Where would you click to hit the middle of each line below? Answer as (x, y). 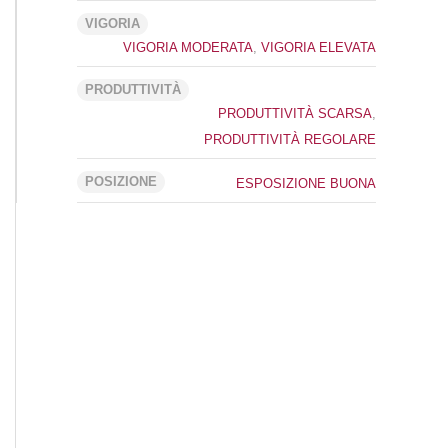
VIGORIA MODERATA (188, 47)
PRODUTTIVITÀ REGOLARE (290, 139)
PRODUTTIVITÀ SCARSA (295, 113)
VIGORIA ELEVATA (318, 47)
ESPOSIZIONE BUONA (306, 183)
